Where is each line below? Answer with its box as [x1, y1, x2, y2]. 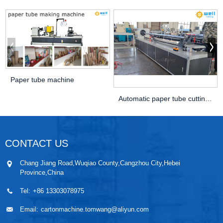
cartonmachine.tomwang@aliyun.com [41, 205, 149, 213]
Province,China [20, 168, 64, 176]
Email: [20, 205, 38, 213]
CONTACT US [5, 137, 68, 149]
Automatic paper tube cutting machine [205, 95, 212, 103]
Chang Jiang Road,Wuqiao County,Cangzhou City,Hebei [20, 159, 180, 167]
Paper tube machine [10, 75, 74, 84]
